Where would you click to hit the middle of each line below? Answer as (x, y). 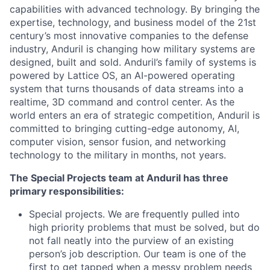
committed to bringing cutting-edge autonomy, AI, (124, 128)
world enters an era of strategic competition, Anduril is (135, 115)
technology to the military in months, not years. (118, 155)
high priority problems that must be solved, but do (144, 227)
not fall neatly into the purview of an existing (131, 240)
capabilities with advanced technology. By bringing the (135, 9)
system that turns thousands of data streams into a (127, 89)
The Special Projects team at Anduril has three (119, 178)
